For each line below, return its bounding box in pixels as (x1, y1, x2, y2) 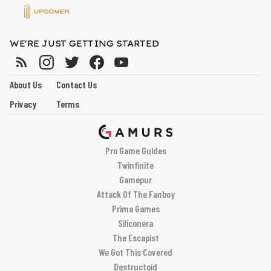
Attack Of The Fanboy (96, 188, 175, 200)
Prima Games (111, 202, 160, 214)
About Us (10, 78, 42, 90)
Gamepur (119, 173, 152, 185)
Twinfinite (117, 158, 154, 171)
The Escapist (112, 231, 159, 243)
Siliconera (118, 217, 153, 229)
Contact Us (56, 78, 97, 90)
